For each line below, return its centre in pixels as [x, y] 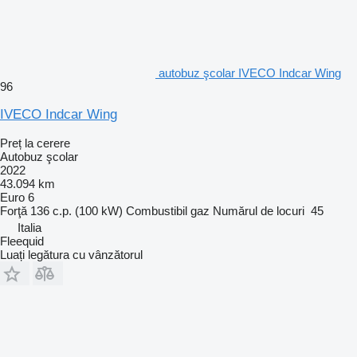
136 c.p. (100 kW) [76, 210]
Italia [29, 227]
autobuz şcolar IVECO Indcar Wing [250, 73]
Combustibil [157, 210]
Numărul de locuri [259, 210]
